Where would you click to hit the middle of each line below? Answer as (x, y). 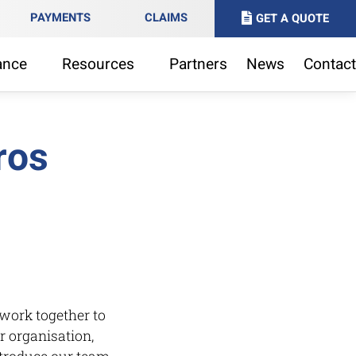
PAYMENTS (60, 18)
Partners (198, 64)
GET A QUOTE (292, 19)
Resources (98, 64)
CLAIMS (166, 18)
